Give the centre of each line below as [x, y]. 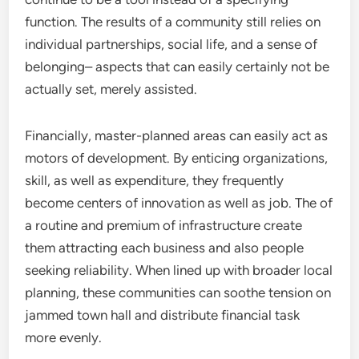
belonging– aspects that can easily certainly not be [177, 67]
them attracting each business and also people [165, 248]
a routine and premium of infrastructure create [164, 225]
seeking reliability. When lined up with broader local [179, 270]
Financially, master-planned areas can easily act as [177, 135]
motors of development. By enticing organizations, [177, 158]
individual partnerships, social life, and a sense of [171, 44]
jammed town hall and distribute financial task [163, 315]
